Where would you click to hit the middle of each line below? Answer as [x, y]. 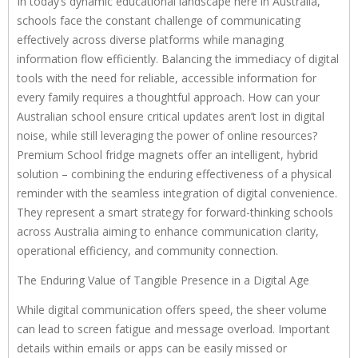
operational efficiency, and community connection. [147, 250]
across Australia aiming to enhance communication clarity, [168, 231]
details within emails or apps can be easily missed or [152, 348]
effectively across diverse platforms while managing [150, 39]
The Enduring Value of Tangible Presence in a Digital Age [163, 280]
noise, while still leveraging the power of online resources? [167, 135]
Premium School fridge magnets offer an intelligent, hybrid [167, 154]
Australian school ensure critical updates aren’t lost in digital [171, 116]
